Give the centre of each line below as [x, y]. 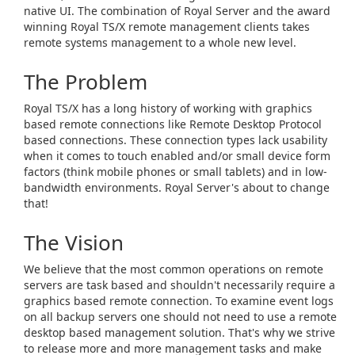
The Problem [86, 82]
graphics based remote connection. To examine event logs [179, 301]
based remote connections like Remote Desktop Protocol [173, 124]
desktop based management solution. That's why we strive [179, 332]
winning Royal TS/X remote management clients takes [167, 27]
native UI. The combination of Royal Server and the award [177, 11]
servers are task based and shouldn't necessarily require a [179, 285]
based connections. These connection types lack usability [176, 140]
